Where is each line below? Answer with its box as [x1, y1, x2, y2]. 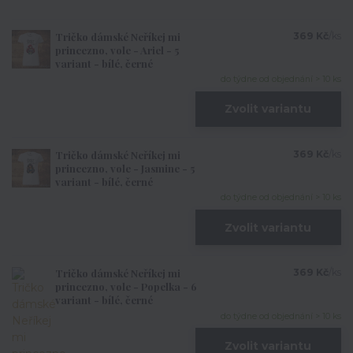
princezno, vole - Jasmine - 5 [55, 162, 195, 176]
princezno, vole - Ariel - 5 [55, 43, 179, 57]
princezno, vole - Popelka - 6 [55, 280, 197, 294]
